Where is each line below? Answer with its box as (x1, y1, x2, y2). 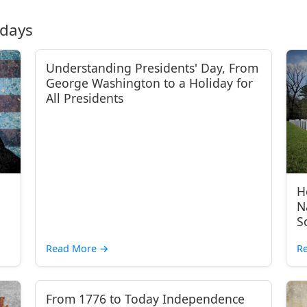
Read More (46, 242, 100, 255)
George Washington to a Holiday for (46, 75, 254, 91)
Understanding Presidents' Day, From (46, 60, 259, 76)
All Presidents (46, 90, 124, 106)
